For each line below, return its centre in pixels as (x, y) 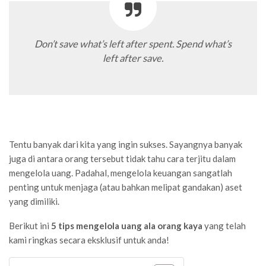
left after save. (133, 58)
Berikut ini (30, 225)
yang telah (224, 225)
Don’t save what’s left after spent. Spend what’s (133, 44)
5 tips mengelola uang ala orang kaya (127, 225)
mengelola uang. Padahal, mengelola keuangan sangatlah (121, 172)
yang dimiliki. (34, 201)
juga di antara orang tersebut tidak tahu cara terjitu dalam (122, 158)
